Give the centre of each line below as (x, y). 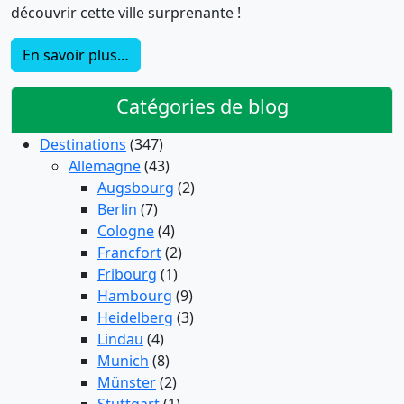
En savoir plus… (76, 55)
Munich (123, 361)
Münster (127, 383)
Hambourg (135, 296)
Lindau (120, 340)
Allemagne (105, 166)
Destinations (83, 145)
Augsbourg (136, 188)
